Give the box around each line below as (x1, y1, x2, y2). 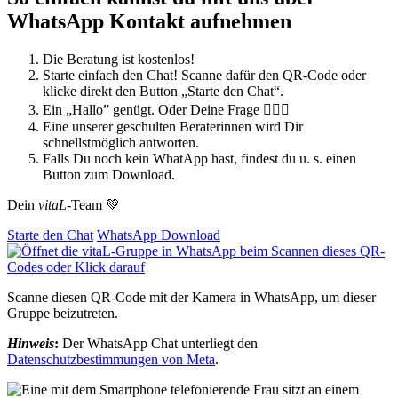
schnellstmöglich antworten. (43, 134, 199, 150)
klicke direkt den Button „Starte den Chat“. (43, 83, 283, 99)
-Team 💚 (67, 196, 120, 212)
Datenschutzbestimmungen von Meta (7, 351, 215, 367)
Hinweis (7, 335, 54, 351)
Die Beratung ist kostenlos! (43, 51, 195, 67)
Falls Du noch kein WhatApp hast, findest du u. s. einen (43, 150, 356, 166)
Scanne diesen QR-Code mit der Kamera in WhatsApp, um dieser (7, 289, 376, 305)
